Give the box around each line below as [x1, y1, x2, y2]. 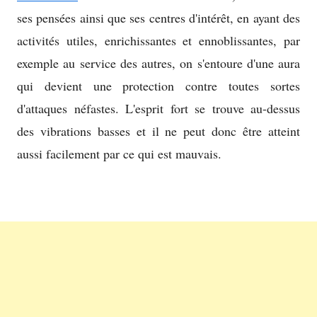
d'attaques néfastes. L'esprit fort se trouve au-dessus [17, 100, 300, 117]
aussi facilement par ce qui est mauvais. [17, 145, 221, 163]
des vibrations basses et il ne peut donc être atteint [17, 122, 300, 140]
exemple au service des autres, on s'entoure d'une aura [17, 54, 300, 72]
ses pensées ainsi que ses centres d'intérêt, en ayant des [17, 9, 300, 27]
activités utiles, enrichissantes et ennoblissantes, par [17, 32, 300, 50]
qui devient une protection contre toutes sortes [17, 77, 300, 95]
